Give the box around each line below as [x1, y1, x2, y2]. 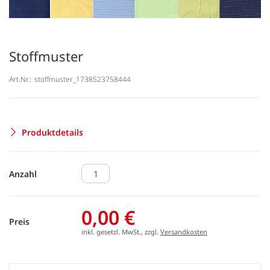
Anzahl [9, 168, 37, 180]
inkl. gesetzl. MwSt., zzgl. [81, 227, 160, 236]
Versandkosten [160, 227, 207, 236]
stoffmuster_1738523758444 [34, 74, 131, 84]
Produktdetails [22, 126, 83, 138]
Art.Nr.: [9, 74, 31, 84]
